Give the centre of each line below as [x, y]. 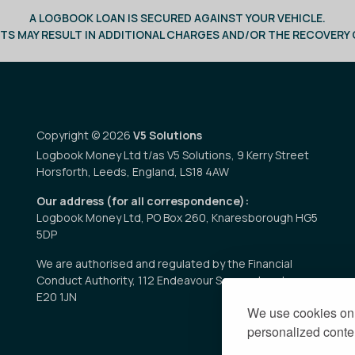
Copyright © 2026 [85, 136]
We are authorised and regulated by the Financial [164, 264]
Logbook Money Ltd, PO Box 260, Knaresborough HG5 [177, 218]
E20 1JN [57, 297]
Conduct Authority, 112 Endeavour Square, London [167, 281]
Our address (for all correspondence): [143, 201]
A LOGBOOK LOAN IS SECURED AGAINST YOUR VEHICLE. [177, 18]
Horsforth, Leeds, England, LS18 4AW [133, 172]
